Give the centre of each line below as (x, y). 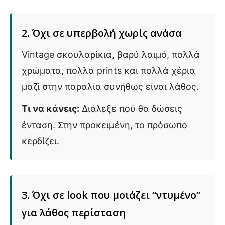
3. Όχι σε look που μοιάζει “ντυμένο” (111, 195)
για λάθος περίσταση (74, 212)
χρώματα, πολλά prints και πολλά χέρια (108, 70)
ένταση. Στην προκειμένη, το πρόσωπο (104, 125)
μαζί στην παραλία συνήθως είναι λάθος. (110, 86)
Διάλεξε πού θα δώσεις (131, 108)
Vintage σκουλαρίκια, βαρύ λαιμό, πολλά (111, 54)
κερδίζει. (40, 141)
